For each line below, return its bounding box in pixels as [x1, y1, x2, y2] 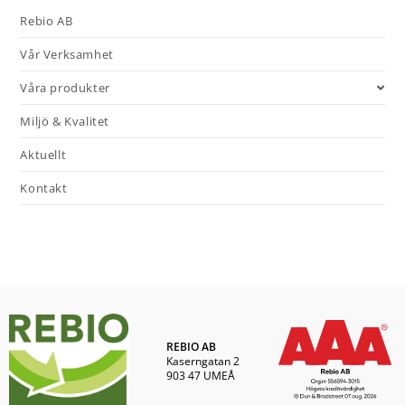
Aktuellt [20, 146, 67, 163]
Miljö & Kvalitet [20, 112, 110, 129]
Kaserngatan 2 [165, 353, 240, 370]
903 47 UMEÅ [165, 368, 235, 384]
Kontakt [20, 179, 68, 196]
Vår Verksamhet [20, 45, 114, 62]
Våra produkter [20, 79, 110, 96]
